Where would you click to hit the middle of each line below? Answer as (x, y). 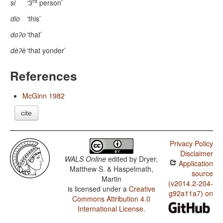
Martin (111, 179)
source (202, 173)
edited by (123, 159)
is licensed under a (98, 189)
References (44, 76)
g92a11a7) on (191, 193)
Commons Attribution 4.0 (111, 199)
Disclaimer (196, 154)
